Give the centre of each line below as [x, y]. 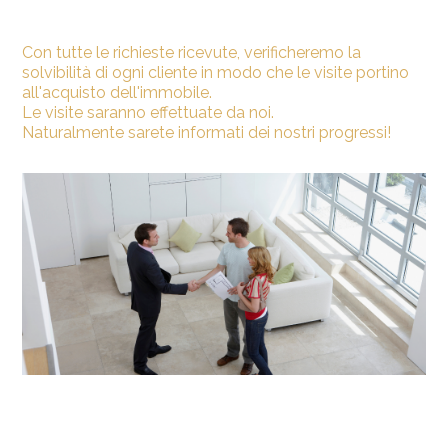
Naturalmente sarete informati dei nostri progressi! [207, 133]
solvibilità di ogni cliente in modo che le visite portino [216, 73]
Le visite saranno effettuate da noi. [148, 113]
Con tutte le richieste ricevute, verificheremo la [192, 53]
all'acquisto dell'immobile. [117, 93]
